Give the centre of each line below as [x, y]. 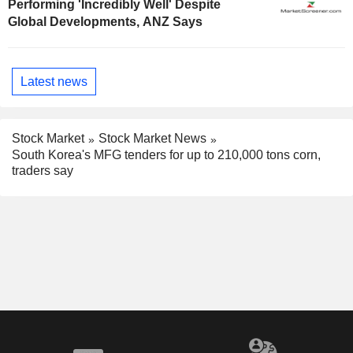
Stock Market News [152, 139]
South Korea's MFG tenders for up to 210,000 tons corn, [166, 155]
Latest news [54, 81]
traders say [43, 171]
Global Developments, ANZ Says [105, 22]
